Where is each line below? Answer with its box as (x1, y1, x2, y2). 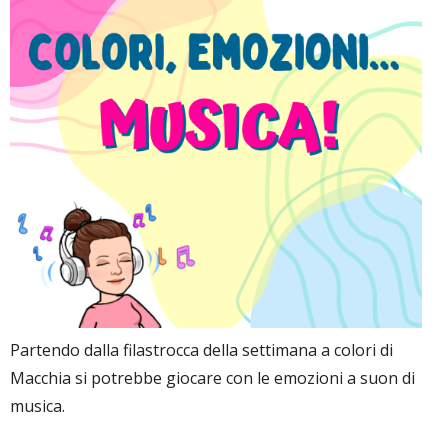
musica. (10, 394, 65, 417)
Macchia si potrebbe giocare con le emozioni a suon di (10, 366, 415, 389)
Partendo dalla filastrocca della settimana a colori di (10, 338, 393, 361)
